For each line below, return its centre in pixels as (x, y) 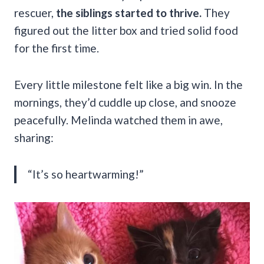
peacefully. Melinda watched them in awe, (118, 120)
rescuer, (34, 12)
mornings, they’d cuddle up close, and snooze (125, 102)
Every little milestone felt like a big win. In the (128, 84)
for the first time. (57, 48)
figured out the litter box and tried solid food (126, 30)
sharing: (34, 137)
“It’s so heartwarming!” (86, 174)
